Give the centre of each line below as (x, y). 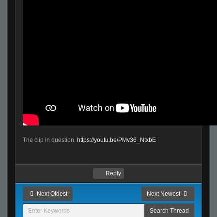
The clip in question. (50, 140)
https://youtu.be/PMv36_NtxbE (116, 140)
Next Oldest (52, 194)
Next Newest (164, 194)
